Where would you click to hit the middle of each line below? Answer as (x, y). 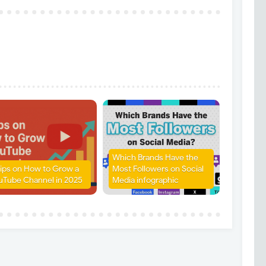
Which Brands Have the (155, 158)
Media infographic (145, 180)
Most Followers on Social (158, 169)
